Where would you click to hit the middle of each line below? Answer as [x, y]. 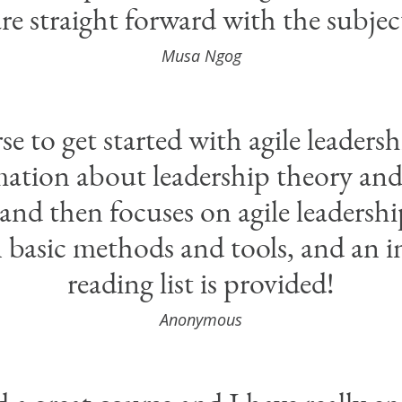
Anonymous [201, 320]
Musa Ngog [201, 56]
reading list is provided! [201, 283]
